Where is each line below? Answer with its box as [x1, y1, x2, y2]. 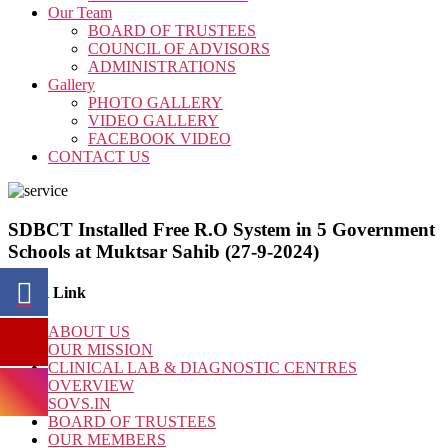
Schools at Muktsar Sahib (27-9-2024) [8, 240, 319, 262]
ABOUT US [48, 323, 130, 341]
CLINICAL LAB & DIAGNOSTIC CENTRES [48, 359, 357, 377]
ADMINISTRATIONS [88, 58, 236, 75]
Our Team [48, 4, 112, 21]
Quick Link [8, 283, 86, 301]
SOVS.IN [48, 395, 111, 413]
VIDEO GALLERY [88, 112, 219, 129]
